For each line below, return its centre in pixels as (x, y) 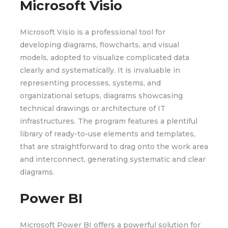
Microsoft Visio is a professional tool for (93, 32)
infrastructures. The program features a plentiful (109, 121)
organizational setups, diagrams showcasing (101, 96)
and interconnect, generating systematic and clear (113, 159)
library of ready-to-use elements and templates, (108, 134)
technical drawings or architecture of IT (93, 108)
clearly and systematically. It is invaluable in (100, 70)
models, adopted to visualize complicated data (105, 58)
